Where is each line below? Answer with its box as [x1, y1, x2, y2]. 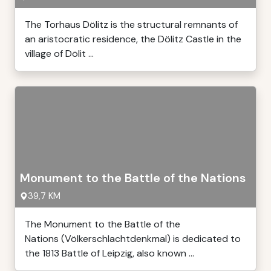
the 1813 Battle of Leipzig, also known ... [25, 247, 194, 260]
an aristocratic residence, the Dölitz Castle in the [25, 33, 241, 45]
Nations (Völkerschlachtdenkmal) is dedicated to [25, 232, 241, 245]
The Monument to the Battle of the [25, 218, 180, 230]
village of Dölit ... [25, 47, 94, 60]
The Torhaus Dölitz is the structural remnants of [25, 18, 238, 31]
